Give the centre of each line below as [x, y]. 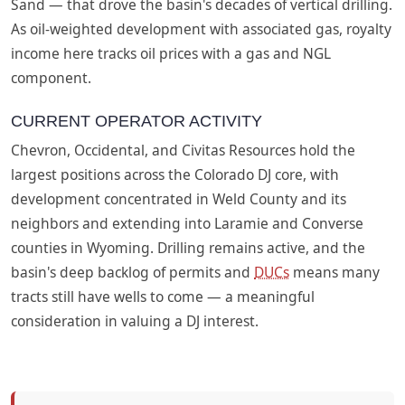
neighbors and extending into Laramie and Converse [187, 223]
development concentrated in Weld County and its [179, 198]
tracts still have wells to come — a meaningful [163, 296]
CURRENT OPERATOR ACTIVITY [137, 121]
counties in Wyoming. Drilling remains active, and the [188, 247]
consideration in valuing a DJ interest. [135, 320]
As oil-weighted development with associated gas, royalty [201, 28]
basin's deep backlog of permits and [132, 272]
